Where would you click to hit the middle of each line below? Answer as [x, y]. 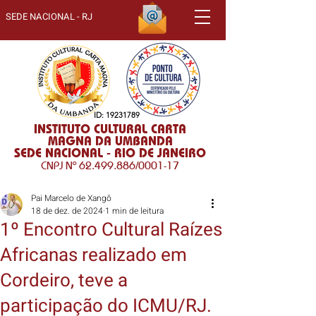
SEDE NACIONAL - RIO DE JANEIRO [110, 152]
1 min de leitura [134, 211]
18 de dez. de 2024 [67, 211]
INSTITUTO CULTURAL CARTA [110, 128]
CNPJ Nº [60, 165]
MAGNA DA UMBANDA [110, 140]
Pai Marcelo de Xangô [71, 198]
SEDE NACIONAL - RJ [49, 17]
